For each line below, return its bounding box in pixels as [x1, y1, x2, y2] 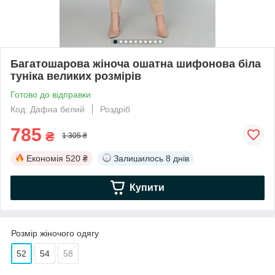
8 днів [166, 153, 189, 163]
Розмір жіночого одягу [11, 228, 99, 238]
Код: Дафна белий [10, 104, 85, 114]
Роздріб [100, 104, 130, 114]
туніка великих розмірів [10, 69, 141, 82]
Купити [129, 182, 165, 193]
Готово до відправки [10, 89, 91, 99]
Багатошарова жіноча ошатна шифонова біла [10, 57, 261, 70]
